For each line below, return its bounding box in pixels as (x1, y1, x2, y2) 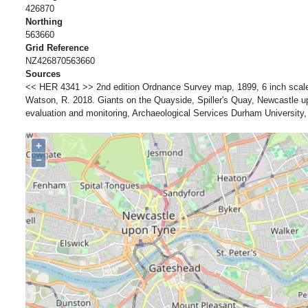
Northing (25, 16, 63, 27)
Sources (25, 68, 60, 79)
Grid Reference (25, 42, 89, 53)
